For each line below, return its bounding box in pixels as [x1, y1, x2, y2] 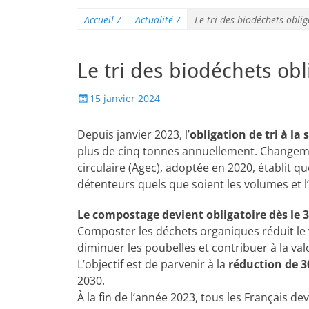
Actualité [135, 13, 173, 26]
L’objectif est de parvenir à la [77, 257, 228, 272]
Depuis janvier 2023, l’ [77, 127, 190, 142]
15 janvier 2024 [90, 92, 160, 105]
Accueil [84, 13, 114, 26]
